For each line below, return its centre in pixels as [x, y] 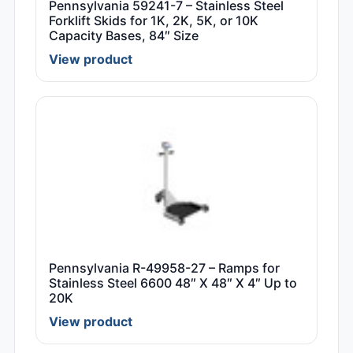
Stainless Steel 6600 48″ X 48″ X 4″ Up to [173, 283]
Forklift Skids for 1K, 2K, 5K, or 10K [154, 21]
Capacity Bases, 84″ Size [124, 36]
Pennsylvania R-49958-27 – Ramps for [164, 268]
